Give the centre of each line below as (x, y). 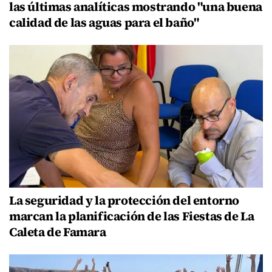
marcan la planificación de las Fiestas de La (132, 216)
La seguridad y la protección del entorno (124, 200)
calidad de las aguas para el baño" (104, 22)
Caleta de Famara (58, 232)
